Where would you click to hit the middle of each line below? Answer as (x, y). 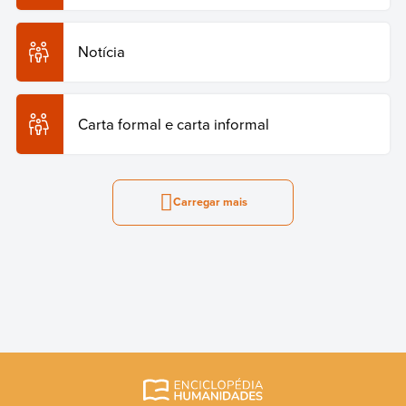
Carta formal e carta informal (173, 124)
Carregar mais (210, 202)
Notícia (101, 52)
